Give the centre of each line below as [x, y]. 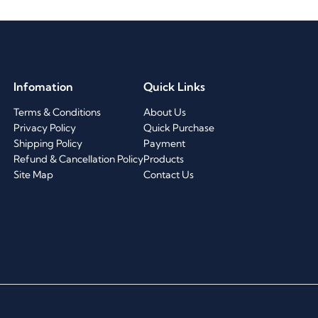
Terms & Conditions [57, 113]
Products [164, 159]
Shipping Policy [48, 144]
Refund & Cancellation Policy [78, 159]
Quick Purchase [179, 128]
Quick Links [174, 87]
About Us [165, 113]
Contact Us [169, 175]
